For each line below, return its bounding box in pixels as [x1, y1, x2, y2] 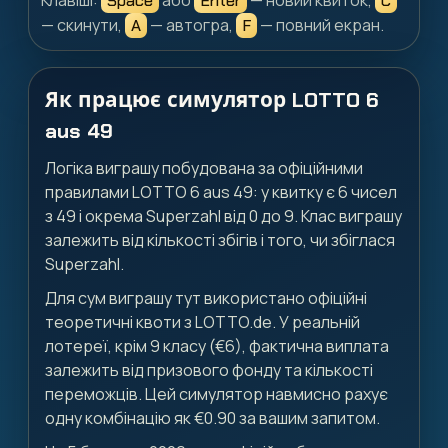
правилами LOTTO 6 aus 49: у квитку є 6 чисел [45, 180, 397, 203]
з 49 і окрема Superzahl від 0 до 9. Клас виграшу [45, 204, 402, 227]
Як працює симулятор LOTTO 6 [45, 85, 379, 113]
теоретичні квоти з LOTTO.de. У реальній [45, 310, 360, 333]
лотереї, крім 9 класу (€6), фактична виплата [45, 334, 389, 357]
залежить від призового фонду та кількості [45, 358, 373, 381]
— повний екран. [257, 13, 384, 36]
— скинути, [41, 13, 125, 36]
